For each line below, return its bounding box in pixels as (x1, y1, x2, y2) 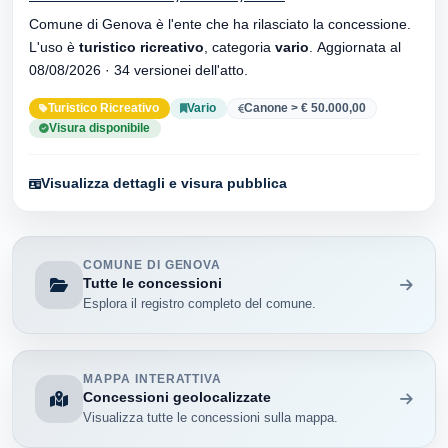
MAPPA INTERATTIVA (83, 372, 223, 385)
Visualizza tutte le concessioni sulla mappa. (83, 410, 339, 426)
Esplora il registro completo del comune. (83, 295, 317, 311)
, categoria (212, 38, 275, 55)
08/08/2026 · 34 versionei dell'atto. (114, 61, 248, 78)
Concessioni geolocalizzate (83, 388, 272, 405)
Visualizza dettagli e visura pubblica (41, 175, 287, 192)
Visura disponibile (49, 121, 151, 134)
